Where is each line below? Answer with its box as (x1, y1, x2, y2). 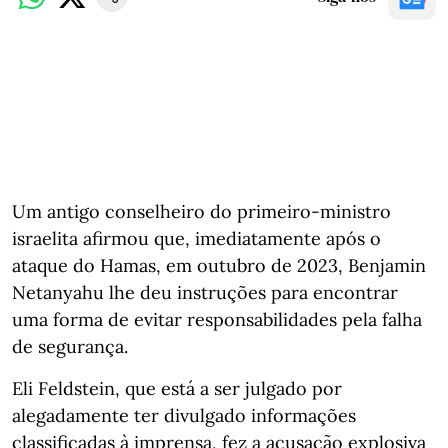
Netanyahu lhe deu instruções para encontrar (12, 280, 398, 304)
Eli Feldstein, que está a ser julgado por (12, 376, 342, 400)
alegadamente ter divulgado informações (12, 403, 356, 427)
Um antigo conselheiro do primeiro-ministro (12, 199, 391, 223)
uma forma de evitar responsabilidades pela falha (12, 307, 422, 331)
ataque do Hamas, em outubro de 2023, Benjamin (12, 253, 426, 277)
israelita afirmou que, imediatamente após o (12, 226, 381, 250)
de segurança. (12, 334, 128, 358)
